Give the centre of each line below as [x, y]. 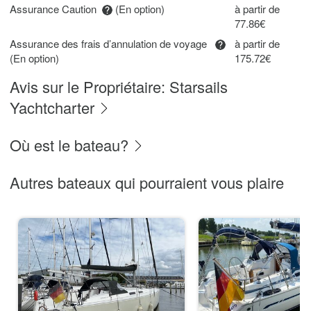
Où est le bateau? [71, 145]
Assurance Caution [56, 9]
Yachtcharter [54, 107]
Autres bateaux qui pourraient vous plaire [147, 182]
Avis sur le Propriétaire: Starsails [119, 86]
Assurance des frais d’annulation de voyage [112, 43]
